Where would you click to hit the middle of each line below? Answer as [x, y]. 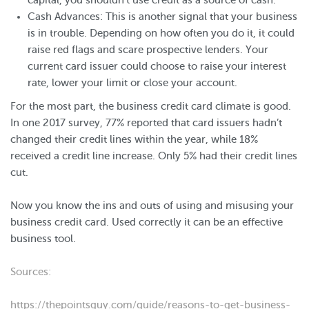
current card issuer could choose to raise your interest [157, 66]
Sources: [31, 272]
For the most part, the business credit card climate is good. [151, 106]
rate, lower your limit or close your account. [132, 83]
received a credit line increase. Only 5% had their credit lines [154, 156]
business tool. [43, 239]
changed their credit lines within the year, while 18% [134, 139]
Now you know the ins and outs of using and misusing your [152, 206]
